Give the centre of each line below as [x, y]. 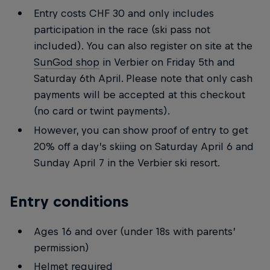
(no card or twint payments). [102, 111]
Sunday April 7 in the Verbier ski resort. [127, 162]
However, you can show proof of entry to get [141, 130]
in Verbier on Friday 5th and [167, 62]
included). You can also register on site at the [143, 46]
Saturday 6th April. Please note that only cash [143, 79]
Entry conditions [69, 202]
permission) [61, 247]
